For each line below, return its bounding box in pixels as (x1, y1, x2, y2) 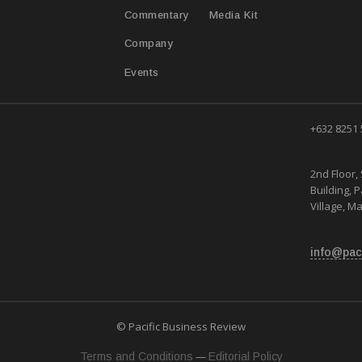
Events (124, 65, 159, 78)
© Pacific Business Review (116, 319, 246, 334)
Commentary (124, 9, 189, 22)
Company (124, 37, 174, 50)
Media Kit (208, 8, 259, 21)
